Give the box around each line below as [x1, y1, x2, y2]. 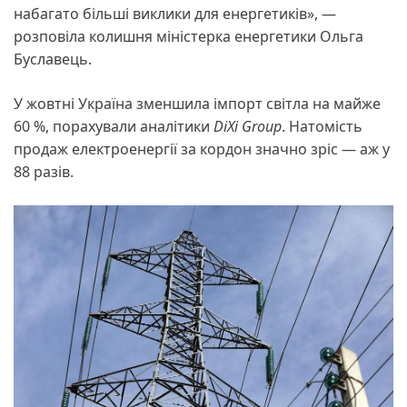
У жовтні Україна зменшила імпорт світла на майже [14, 94, 381, 114]
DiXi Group [213, 116, 282, 137]
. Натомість [282, 116, 362, 137]
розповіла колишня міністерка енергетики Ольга [14, 26, 363, 47]
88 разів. [14, 162, 74, 183]
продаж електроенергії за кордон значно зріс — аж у [14, 139, 390, 160]
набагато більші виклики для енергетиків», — [14, 4, 336, 25]
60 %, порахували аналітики [14, 116, 213, 137]
